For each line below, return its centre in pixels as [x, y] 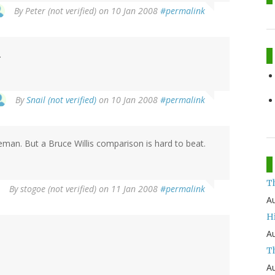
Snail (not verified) [61, 99]
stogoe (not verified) [58, 188]
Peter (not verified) [61, 10]
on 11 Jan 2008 [128, 188]
